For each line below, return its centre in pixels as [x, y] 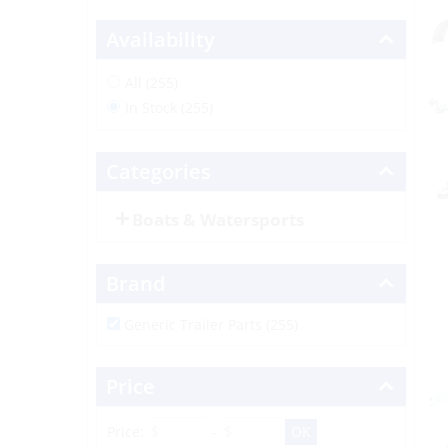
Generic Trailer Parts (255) [210, 324]
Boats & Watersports [217, 219]
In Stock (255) [168, 107]
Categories [158, 171]
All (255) [151, 82]
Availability [160, 39]
